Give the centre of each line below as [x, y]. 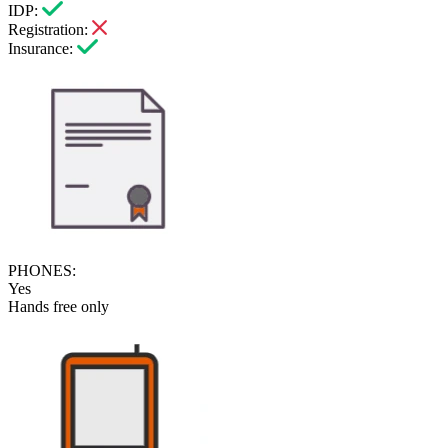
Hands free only [58, 307]
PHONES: [42, 271]
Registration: [48, 30]
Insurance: [40, 49]
